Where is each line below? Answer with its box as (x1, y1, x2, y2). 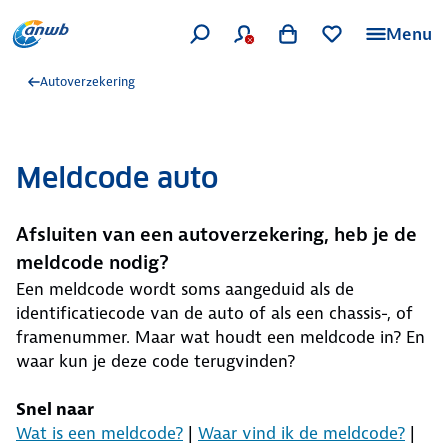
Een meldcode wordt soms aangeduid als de (16, 278, 354, 300)
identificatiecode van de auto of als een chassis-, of (16, 302, 413, 324)
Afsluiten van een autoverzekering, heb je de (16, 222, 417, 247)
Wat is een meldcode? (16, 422, 183, 444)
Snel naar (16, 398, 94, 420)
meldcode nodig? (16, 250, 169, 275)
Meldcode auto (16, 160, 218, 196)
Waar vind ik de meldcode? (198, 422, 405, 444)
